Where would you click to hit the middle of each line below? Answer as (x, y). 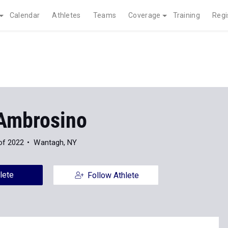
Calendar (25, 15)
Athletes (66, 15)
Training (186, 15)
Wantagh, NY (55, 142)
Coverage (145, 15)
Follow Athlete (113, 175)
